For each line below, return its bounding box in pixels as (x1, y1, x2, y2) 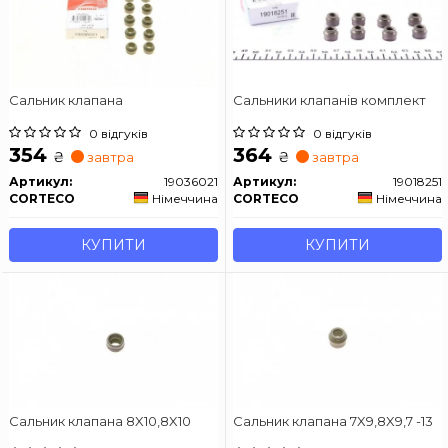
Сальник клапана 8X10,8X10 (9, 412, 191, 429)
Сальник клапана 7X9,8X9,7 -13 (233, 412, 433, 429)
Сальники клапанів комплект (233, 91, 426, 108)
